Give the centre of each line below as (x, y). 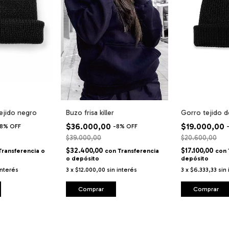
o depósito (83, 159)
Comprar (91, 189)
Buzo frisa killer (90, 113)
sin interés (122, 170)
